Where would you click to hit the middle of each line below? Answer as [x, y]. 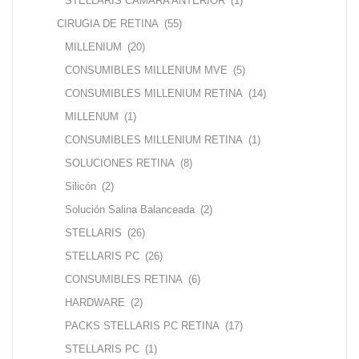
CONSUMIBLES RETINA [124, 279]
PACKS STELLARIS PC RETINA [142, 325]
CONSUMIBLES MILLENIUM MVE [146, 70]
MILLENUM [92, 116]
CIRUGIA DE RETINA [108, 23]
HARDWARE [95, 302]
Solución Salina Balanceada [130, 209]
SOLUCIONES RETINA [120, 163]
